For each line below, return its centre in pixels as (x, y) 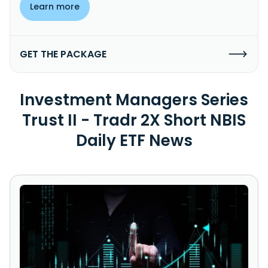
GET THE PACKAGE (63, 54)
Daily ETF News (134, 140)
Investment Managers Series (134, 100)
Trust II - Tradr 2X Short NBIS (134, 120)
